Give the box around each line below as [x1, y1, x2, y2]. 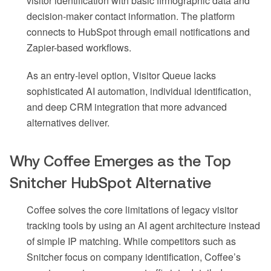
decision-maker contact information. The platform [27, 8, 235, 23]
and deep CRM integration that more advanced [27, 99, 227, 114]
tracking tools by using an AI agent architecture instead [27, 218, 260, 232]
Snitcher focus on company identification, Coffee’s [27, 249, 241, 264]
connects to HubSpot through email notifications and [27, 24, 250, 39]
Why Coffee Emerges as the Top [10, 152, 231, 169]
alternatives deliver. [27, 115, 109, 129]
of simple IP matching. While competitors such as [27, 233, 236, 248]
